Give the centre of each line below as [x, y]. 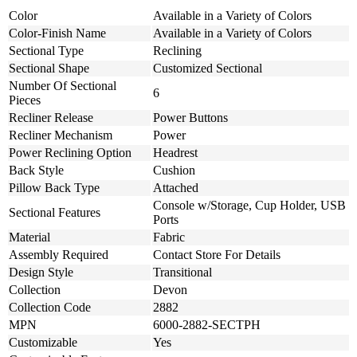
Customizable [43, 342]
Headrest [175, 152]
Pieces [25, 100]
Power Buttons [190, 117]
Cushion [174, 170]
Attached [176, 187]
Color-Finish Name [57, 33]
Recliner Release [51, 117]
